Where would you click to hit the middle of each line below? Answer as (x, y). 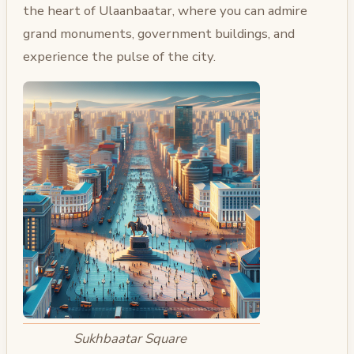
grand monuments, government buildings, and (159, 33)
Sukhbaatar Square (130, 339)
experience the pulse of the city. (119, 56)
